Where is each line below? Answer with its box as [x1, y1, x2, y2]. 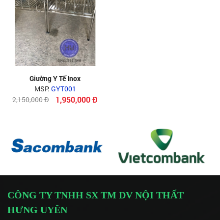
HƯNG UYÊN [7, 204, 67, 216]
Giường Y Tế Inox [29, 73, 81, 83]
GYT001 [51, 83, 76, 93]
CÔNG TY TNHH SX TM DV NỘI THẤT [7, 190, 184, 201]
